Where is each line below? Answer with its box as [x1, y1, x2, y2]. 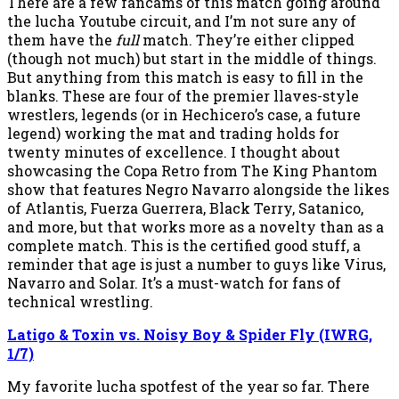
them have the [7, 29, 116, 49]
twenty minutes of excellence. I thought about [7, 142, 340, 161]
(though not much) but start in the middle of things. [7, 48, 377, 68]
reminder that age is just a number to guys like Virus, [7, 254, 386, 273]
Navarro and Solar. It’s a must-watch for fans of [7, 273, 341, 292]
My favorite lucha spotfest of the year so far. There [7, 376, 370, 395]
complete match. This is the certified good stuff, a [7, 235, 361, 255]
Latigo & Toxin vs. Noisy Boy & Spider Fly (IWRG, [7, 324, 372, 344]
